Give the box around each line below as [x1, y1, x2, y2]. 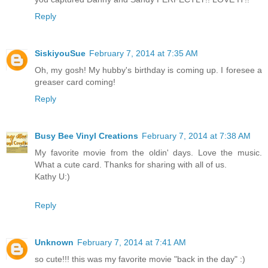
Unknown [35, 237, 74, 248]
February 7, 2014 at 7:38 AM [142, 131, 251, 141]
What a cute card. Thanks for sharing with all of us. [35, 160, 227, 170]
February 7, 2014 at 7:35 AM [89, 48, 198, 59]
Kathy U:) [35, 172, 70, 182]
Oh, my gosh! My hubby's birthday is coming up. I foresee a [35, 65, 262, 75]
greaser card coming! [35, 77, 115, 87]
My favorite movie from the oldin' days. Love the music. [35, 148, 262, 158]
